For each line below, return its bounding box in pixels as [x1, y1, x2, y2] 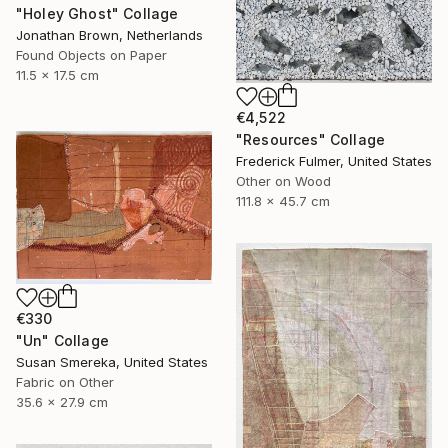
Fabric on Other [16, 373, 114, 390]
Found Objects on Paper [16, 47, 167, 64]
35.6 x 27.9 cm [16, 393, 108, 410]
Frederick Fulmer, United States [236, 152, 432, 169]
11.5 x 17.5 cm [16, 67, 99, 84]
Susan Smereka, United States [16, 353, 208, 370]
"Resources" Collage [236, 130, 386, 148]
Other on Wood [236, 172, 331, 189]
